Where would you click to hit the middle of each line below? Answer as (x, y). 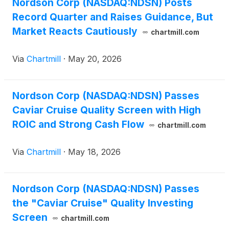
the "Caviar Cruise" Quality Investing (103, 203)
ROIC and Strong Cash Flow (78, 124)
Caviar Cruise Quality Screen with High (107, 110)
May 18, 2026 (94, 152)
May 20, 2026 (95, 59)
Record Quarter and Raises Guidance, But (113, 17)
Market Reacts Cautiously (75, 31)
